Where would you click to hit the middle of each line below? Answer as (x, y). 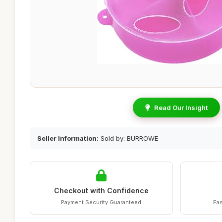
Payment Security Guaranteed (101, 202)
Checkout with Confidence (101, 191)
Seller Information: (68, 138)
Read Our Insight (181, 108)
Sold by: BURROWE (128, 138)
